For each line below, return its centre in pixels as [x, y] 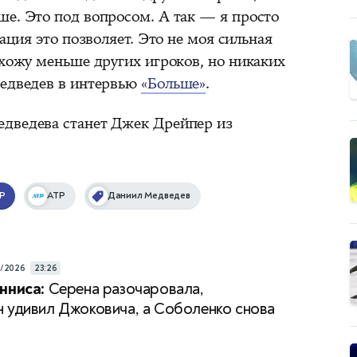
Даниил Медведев [149, 195]
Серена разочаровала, [124, 288]
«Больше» [174, 83]
